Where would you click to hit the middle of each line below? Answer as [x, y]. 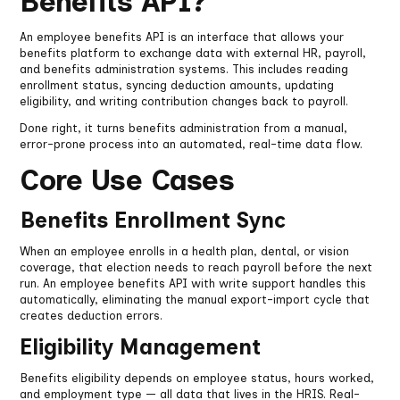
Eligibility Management [141, 347]
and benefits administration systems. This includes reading [184, 70]
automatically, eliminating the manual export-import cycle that [195, 300]
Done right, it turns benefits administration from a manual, [184, 129]
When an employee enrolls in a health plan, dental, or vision [185, 252]
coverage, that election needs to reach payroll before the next [196, 268]
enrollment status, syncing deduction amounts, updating [177, 86]
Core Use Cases [127, 181]
